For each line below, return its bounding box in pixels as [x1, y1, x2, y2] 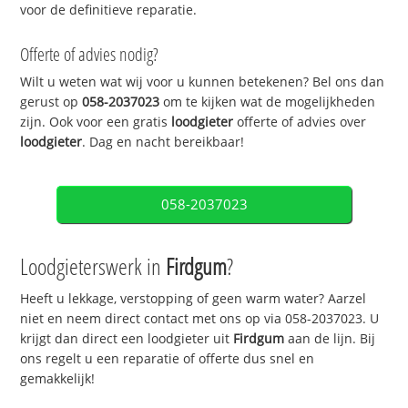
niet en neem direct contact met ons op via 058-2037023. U [20, 310, 380, 328]
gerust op [20, 93, 83, 111]
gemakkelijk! [20, 370, 96, 388]
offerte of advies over [233, 113, 367, 131]
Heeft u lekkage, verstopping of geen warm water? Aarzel [20, 290, 367, 308]
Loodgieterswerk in [20, 250, 167, 282]
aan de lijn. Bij [284, 330, 376, 348]
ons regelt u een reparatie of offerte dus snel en [20, 350, 315, 368]
